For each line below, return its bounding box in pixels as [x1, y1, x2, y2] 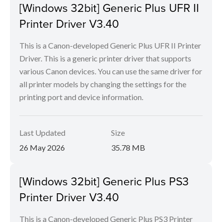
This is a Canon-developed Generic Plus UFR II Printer [19, 41, 201, 51]
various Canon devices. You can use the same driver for [19, 66, 202, 76]
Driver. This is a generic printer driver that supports [19, 54, 191, 63]
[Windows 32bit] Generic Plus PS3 [19, 173, 189, 189]
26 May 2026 [19, 143, 65, 153]
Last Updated [19, 128, 65, 138]
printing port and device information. [19, 92, 143, 102]
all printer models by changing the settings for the [19, 79, 186, 89]
